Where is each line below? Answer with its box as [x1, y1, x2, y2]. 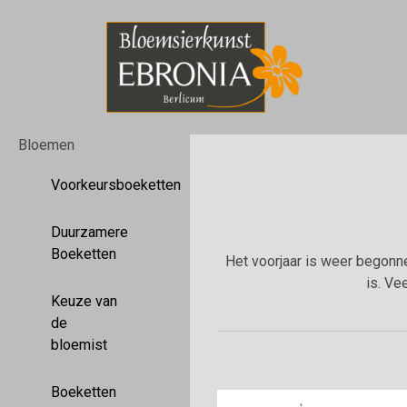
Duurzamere [51, 223, 128, 241]
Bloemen [18, 136, 74, 154]
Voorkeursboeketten [51, 176, 181, 194]
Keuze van [51, 293, 117, 310]
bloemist [51, 336, 107, 353]
